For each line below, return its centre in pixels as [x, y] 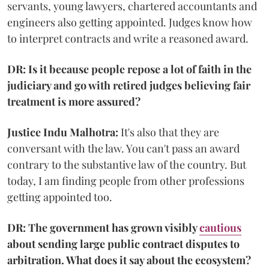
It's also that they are [169, 132]
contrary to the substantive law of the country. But [127, 164]
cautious [220, 227]
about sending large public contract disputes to [123, 243]
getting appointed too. [60, 197]
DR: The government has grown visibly [103, 227]
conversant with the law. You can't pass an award [123, 148]
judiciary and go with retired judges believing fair [129, 85]
